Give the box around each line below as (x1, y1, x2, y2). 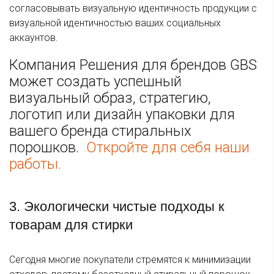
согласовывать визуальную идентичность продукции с (9, 2, 257, 15)
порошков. (9, 139, 83, 157)
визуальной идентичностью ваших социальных (9, 17, 221, 29)
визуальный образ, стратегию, (9, 89, 211, 107)
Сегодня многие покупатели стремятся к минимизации (9, 254, 251, 266)
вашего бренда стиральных (9, 122, 191, 140)
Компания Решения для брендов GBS (9, 56, 257, 74)
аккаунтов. (9, 32, 58, 44)
